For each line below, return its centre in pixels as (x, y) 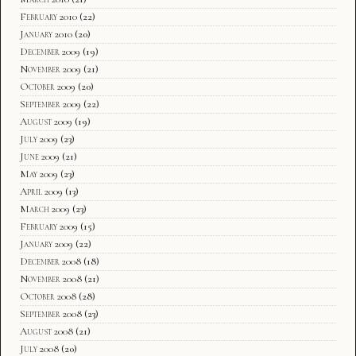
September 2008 (51, 313)
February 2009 (49, 226)
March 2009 (45, 209)
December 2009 (50, 51)
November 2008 (51, 279)
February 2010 (48, 16)
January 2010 (46, 34)
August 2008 (46, 331)
